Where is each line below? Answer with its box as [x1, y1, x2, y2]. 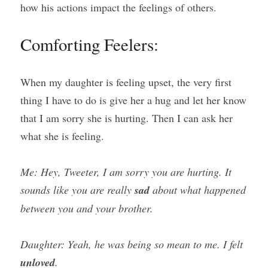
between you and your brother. [20, 201, 153, 215]
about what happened [150, 182, 246, 197]
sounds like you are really [20, 182, 135, 197]
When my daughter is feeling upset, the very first [20, 75, 232, 89]
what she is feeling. [20, 129, 104, 143]
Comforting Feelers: [20, 33, 159, 56]
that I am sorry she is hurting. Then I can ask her [20, 111, 233, 125]
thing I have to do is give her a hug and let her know [20, 93, 246, 107]
